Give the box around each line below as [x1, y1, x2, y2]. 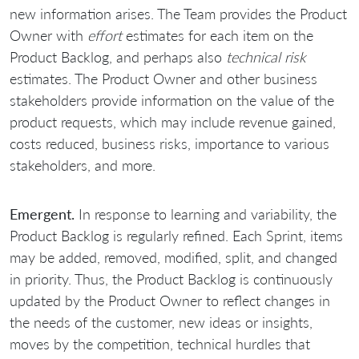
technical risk [226, 47, 306, 66]
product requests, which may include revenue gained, [10, 112, 336, 131]
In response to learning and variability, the [75, 204, 337, 223]
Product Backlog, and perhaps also [10, 47, 226, 66]
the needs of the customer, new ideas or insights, [10, 313, 313, 331]
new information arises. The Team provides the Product [10, 4, 347, 22]
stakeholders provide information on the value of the [10, 91, 334, 109]
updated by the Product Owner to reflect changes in [10, 291, 330, 309]
